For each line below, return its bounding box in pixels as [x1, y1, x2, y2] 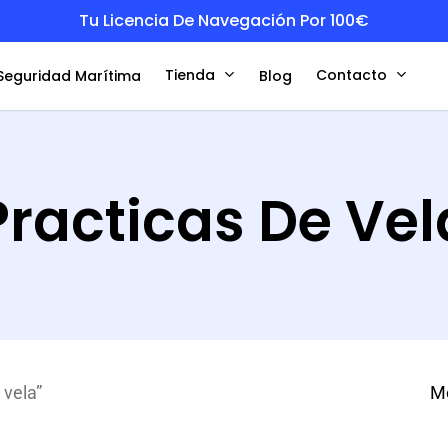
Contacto [316, 64, 387, 85]
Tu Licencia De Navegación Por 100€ [79, 9, 369, 32]
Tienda [165, 64, 215, 85]
